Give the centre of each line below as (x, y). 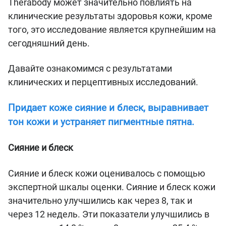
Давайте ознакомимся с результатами (90, 69)
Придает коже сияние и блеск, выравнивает (108, 108)
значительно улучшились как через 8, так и (100, 200)
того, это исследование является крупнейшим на (112, 29)
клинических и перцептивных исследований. (104, 82)
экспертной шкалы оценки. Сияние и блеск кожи (112, 187)
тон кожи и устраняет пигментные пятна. (101, 122)
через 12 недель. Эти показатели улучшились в (109, 214)
